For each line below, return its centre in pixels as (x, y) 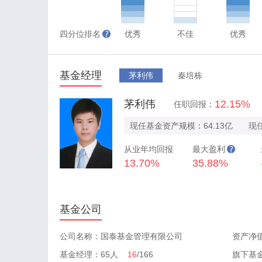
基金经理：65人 (94, 254)
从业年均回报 (149, 149)
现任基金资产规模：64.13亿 (181, 126)
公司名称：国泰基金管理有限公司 (121, 236)
